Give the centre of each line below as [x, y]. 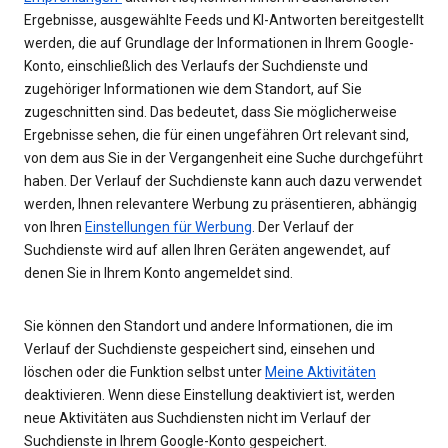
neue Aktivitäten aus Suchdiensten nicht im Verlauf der [197, 418]
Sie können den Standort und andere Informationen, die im [208, 326]
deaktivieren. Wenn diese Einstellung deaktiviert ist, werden [209, 395]
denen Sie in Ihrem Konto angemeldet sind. [158, 273]
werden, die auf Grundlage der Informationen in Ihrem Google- [219, 43]
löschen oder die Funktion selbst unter [144, 372]
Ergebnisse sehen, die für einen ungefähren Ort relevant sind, [216, 135]
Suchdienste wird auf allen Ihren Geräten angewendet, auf [207, 250]
